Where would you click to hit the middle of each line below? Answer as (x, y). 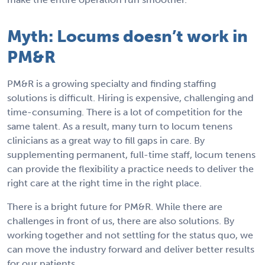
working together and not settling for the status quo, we (130, 235)
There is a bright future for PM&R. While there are (115, 207)
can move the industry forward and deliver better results (131, 250)
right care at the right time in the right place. (104, 183)
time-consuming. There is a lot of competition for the (125, 112)
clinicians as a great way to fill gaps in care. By (106, 141)
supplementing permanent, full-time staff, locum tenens (131, 155)
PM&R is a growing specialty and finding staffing (112, 84)
